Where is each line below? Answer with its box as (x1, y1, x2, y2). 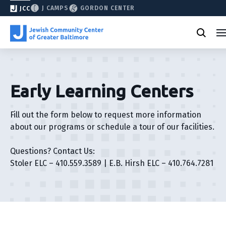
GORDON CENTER (80, 5, 135, 12)
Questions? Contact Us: (10, 146, 95, 156)
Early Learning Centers (10, 81, 193, 100)
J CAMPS (42, 5, 69, 12)
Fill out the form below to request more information (10, 110, 201, 120)
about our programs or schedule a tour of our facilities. (10, 122, 214, 132)
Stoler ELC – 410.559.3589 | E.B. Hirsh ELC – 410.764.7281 (10, 158, 213, 168)
